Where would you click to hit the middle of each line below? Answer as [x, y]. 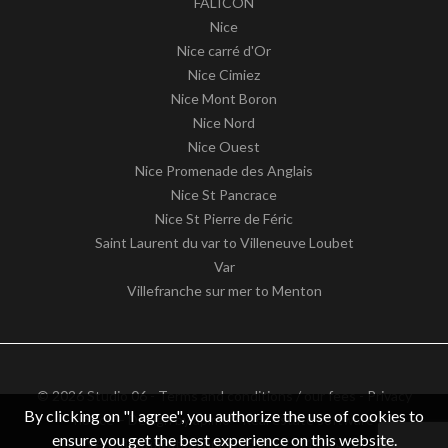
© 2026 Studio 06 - [97, 395]
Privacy [389, 395]
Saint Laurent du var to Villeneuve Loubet [224, 242]
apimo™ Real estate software [283, 419]
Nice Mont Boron [224, 98]
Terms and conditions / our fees [256, 395]
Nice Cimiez [224, 74]
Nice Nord [224, 122]
